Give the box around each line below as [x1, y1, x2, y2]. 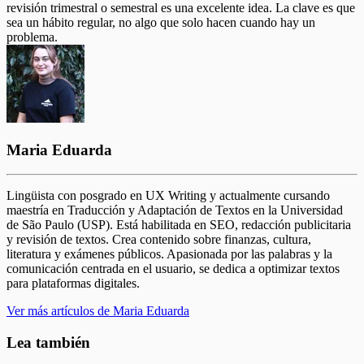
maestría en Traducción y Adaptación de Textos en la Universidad [6, 203, 343, 218]
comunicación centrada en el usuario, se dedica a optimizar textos [6, 262, 340, 276]
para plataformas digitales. [6, 276, 140, 291]
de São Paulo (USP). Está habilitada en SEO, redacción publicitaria [6, 218, 351, 232]
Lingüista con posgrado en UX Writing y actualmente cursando [6, 188, 330, 203]
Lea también [6, 333, 90, 351]
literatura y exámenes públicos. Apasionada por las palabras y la [6, 247, 332, 262]
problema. [6, 29, 58, 44]
